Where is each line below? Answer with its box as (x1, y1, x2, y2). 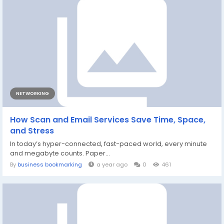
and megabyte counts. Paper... (10, 148, 110, 158)
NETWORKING (16, 90, 49, 96)
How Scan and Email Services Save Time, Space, (10, 114, 205, 125)
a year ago (96, 160, 127, 168)
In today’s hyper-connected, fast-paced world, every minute (10, 139, 207, 148)
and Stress (10, 125, 54, 136)
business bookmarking (17, 160, 82, 168)
